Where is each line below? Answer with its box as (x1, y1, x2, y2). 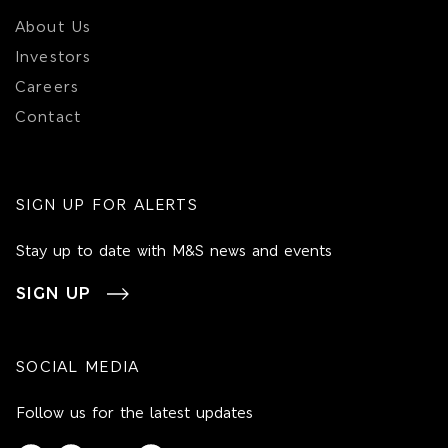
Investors (15, 47, 92, 68)
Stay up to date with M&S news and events (16, 241, 333, 262)
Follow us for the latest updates (16, 403, 254, 424)
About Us (15, 17, 92, 38)
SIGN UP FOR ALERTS (16, 195, 198, 216)
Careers (15, 77, 79, 98)
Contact (15, 107, 81, 128)
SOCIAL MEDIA (16, 357, 139, 378)
